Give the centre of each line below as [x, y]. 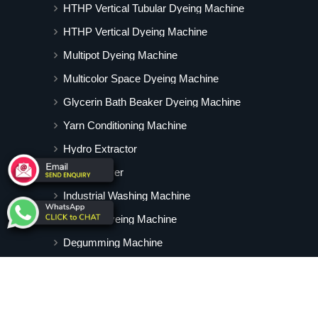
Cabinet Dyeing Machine [120, 219]
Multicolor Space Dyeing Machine [141, 79]
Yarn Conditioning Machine [125, 126]
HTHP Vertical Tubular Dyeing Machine [154, 9]
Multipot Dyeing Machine [120, 55]
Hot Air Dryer [93, 172]
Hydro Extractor [100, 149]
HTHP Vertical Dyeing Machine [135, 32]
